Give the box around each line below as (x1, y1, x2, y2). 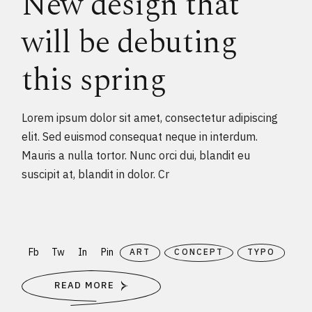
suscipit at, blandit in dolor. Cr (22, 166, 170, 181)
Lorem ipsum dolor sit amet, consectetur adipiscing (22, 110, 279, 125)
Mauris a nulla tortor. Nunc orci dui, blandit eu (22, 148, 251, 162)
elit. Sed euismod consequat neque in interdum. (22, 129, 258, 143)
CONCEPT (174, 246, 224, 257)
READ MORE (54, 279, 115, 292)
